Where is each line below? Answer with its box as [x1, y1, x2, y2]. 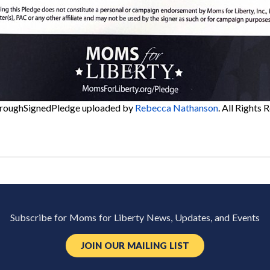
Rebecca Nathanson [135, 102, 218, 113]
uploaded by [80, 102, 135, 113]
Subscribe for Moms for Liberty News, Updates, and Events [10, 213, 260, 222]
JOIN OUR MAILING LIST [81, 241, 189, 250]
